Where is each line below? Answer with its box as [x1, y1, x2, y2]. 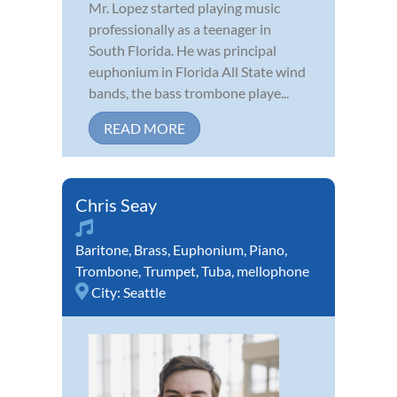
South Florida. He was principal [89, 42, 276, 59]
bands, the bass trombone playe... [89, 84, 289, 102]
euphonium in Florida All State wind [89, 63, 306, 81]
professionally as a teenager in [89, 20, 271, 38]
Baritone [75, 241, 128, 259]
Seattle [123, 284, 166, 301]
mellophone [237, 262, 309, 280]
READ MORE [104, 120, 185, 137]
